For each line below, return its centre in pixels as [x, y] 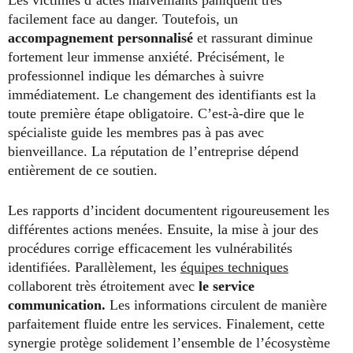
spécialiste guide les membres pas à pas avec [136, 133]
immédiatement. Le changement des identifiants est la [162, 95]
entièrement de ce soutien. [83, 171]
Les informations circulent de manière [216, 305]
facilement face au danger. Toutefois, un [123, 19]
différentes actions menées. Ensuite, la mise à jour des [163, 230]
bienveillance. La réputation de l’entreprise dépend [153, 152]
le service [227, 286]
